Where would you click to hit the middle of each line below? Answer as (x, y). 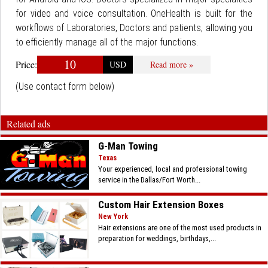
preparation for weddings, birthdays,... (157, 239)
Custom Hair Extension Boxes (161, 205)
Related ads (28, 124)
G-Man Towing (128, 146)
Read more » (172, 64)
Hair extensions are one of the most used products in (180, 228)
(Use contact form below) (65, 86)
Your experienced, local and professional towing (173, 169)
